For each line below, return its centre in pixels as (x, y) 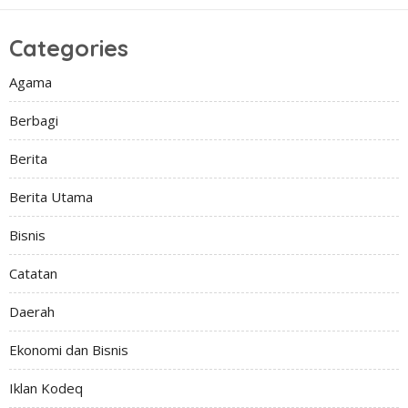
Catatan (33, 274)
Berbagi (34, 121)
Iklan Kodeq (46, 388)
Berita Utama (51, 197)
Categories (69, 48)
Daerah (32, 312)
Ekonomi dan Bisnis (69, 350)
